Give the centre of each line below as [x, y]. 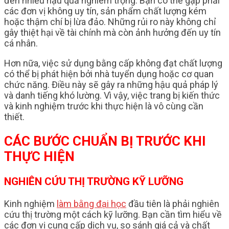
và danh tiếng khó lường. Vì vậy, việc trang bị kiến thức [112, 96]
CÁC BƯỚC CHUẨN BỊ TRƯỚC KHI [105, 141]
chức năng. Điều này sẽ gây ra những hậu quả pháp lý [111, 85]
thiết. [14, 117]
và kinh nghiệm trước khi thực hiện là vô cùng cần [104, 106]
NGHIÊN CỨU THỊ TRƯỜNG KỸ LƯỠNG [94, 181]
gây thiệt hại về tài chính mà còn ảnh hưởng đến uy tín [112, 33]
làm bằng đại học [91, 203]
